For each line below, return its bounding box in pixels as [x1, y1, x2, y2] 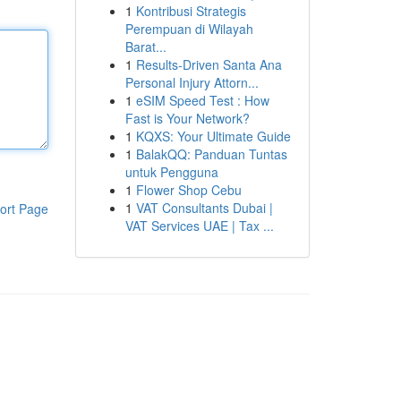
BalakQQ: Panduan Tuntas [135, 145, 287, 163]
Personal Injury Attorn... [124, 73, 259, 91]
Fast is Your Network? [124, 109, 250, 127]
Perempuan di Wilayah [124, 20, 253, 38]
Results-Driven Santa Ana [135, 55, 282, 73]
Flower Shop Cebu [135, 181, 242, 199]
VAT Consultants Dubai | [135, 199, 273, 217]
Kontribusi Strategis [135, 2, 246, 20]
